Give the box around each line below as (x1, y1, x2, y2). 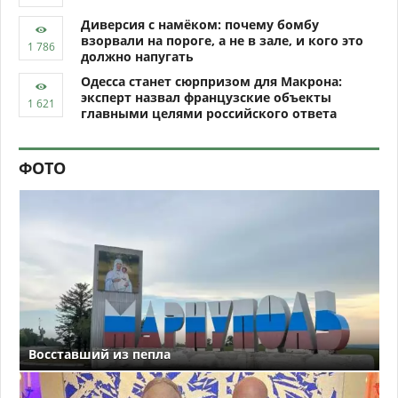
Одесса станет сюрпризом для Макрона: (81, 73, 342, 91)
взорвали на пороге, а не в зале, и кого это (81, 32, 363, 50)
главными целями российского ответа (81, 105, 337, 123)
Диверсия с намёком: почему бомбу (81, 16, 319, 34)
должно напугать (81, 48, 194, 66)
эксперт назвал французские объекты (81, 89, 331, 107)
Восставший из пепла (28, 345, 171, 362)
